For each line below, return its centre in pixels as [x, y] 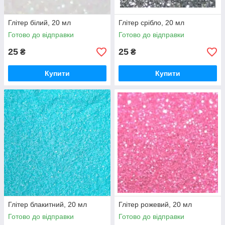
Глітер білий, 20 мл [39, 23]
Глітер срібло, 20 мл [151, 23]
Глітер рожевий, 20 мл [155, 205]
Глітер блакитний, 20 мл [47, 205]
